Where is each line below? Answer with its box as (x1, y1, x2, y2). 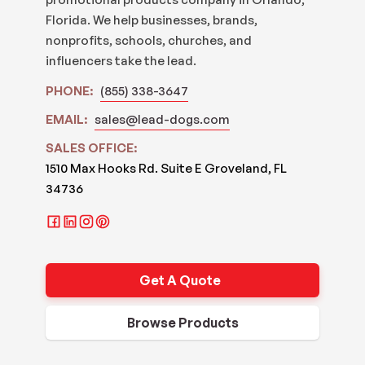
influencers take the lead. (45, 52, 196, 68)
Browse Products (126, 314, 239, 332)
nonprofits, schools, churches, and (45, 32, 252, 48)
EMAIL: (45, 111, 90, 127)
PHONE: (45, 82, 95, 99)
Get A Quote (139, 272, 222, 289)
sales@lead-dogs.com (94, 111, 230, 127)
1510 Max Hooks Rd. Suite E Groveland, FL (45, 160, 287, 176)
